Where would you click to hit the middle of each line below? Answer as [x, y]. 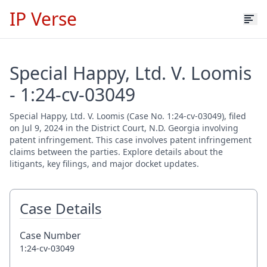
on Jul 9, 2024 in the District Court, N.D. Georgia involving [124, 128]
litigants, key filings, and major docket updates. [104, 164]
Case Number [50, 235]
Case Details [61, 208]
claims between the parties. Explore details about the [116, 152]
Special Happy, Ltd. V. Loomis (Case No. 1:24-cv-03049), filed [128, 116]
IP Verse [43, 19]
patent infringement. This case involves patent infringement [131, 140]
